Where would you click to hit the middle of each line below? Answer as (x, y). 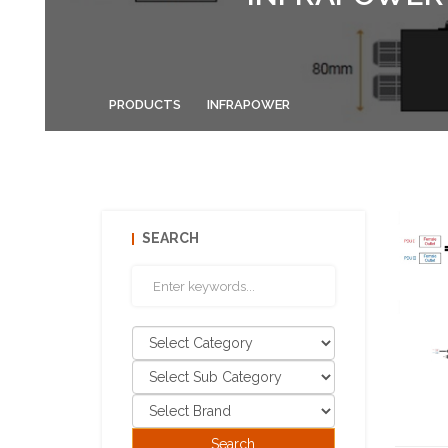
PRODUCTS (145, 104)
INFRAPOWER (248, 104)
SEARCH (170, 238)
